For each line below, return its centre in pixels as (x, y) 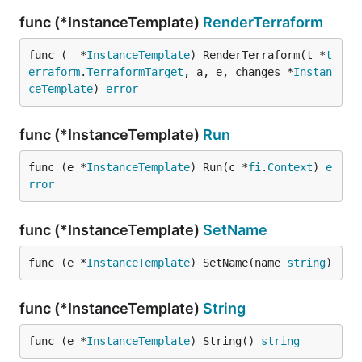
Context (290, 167)
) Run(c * (219, 167)
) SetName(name (238, 263)
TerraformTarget (135, 72)
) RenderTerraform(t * (258, 55)
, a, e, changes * (238, 72)
